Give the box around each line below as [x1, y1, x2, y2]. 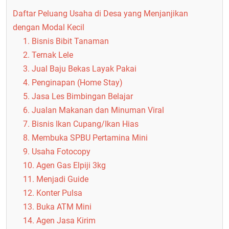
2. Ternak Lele [23, 50, 73, 60]
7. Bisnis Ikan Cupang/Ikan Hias [23, 119, 139, 129]
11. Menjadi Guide [23, 174, 88, 184]
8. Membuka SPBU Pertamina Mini [23, 133, 148, 143]
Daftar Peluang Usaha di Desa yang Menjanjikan [13, 9, 188, 18]
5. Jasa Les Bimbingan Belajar [23, 91, 133, 101]
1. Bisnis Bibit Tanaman [23, 36, 109, 46]
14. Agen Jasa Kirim [23, 216, 96, 225]
